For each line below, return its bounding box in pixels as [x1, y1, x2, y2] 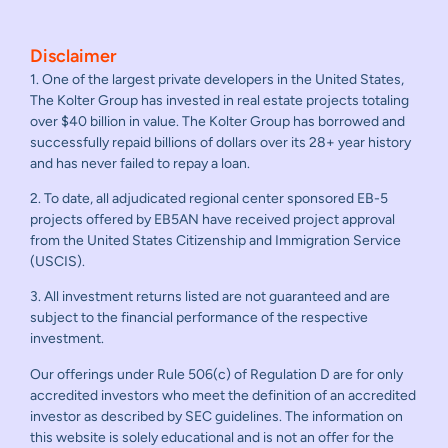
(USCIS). [30, 253, 85, 270]
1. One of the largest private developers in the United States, [30, 70, 404, 88]
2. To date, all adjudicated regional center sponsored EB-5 [30, 190, 388, 207]
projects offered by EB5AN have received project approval [30, 211, 395, 228]
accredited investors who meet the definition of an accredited [30, 386, 416, 404]
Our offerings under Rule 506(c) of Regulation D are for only [30, 365, 403, 383]
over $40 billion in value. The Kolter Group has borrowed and [30, 112, 405, 130]
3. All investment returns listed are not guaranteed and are [30, 288, 390, 306]
